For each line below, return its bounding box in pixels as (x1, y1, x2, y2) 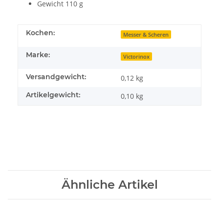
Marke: (26, 50, 50, 59)
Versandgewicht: (26, 72, 86, 81)
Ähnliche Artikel (61, 177, 158, 192)
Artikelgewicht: (26, 90, 80, 99)
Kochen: (26, 28, 55, 37)
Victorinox (123, 53, 150, 60)
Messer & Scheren (123, 31, 169, 38)
